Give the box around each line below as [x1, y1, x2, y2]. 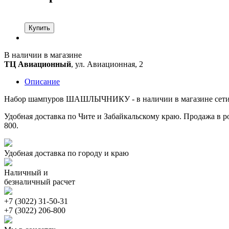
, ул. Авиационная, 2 [71, 59, 143, 68]
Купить [29, 24, 50, 32]
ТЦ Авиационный [4, 59, 71, 68]
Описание [25, 77, 60, 86]
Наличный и [4, 168, 48, 177]
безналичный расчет [4, 177, 75, 186]
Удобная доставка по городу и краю [4, 148, 129, 157]
